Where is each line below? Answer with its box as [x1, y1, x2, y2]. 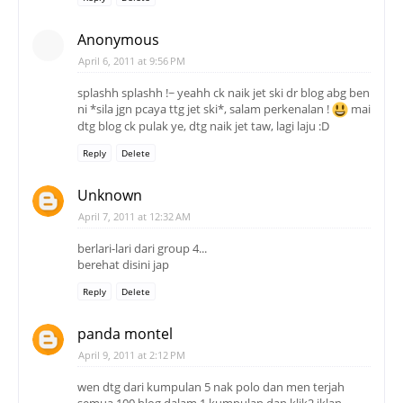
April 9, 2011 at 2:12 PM [78, 348, 185, 363]
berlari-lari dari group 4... [77, 240, 207, 257]
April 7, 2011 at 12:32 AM [78, 210, 191, 224]
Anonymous [77, 29, 159, 49]
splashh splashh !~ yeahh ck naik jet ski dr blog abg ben [77, 84, 370, 101]
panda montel [77, 324, 173, 345]
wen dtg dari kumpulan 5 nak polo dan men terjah [77, 379, 345, 396]
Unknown [77, 185, 142, 206]
